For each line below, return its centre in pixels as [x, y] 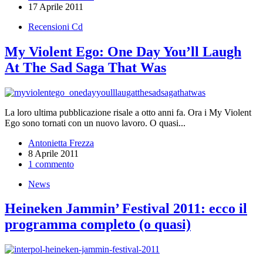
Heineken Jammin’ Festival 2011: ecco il [126, 209]
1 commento [51, 164]
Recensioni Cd [55, 26]
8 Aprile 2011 [53, 153]
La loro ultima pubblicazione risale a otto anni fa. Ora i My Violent [128, 112]
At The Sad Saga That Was [85, 67]
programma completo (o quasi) [98, 225]
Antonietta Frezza [61, 143]
